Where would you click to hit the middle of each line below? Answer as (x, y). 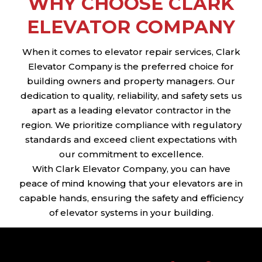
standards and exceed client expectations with (131, 139)
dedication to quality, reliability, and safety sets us (131, 95)
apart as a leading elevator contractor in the (131, 110)
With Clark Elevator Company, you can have (131, 168)
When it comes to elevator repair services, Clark (131, 51)
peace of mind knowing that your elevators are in (131, 183)
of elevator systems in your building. (131, 212)
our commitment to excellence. (131, 154)
